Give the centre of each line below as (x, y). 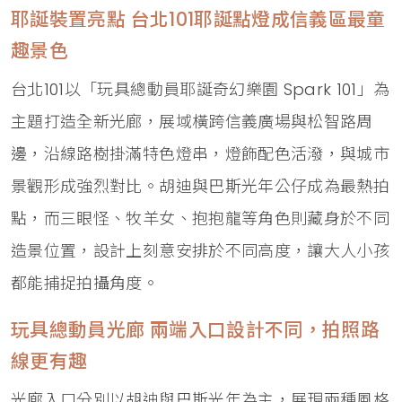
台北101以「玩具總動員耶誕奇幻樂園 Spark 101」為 (201, 89)
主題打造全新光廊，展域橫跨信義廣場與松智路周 (192, 122)
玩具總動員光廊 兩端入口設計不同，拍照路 (196, 330)
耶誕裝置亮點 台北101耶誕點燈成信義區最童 (198, 19)
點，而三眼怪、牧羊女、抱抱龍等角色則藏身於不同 (201, 218)
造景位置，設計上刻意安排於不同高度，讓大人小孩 (201, 251)
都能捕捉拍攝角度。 (85, 283)
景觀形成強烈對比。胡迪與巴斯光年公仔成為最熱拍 (201, 186)
